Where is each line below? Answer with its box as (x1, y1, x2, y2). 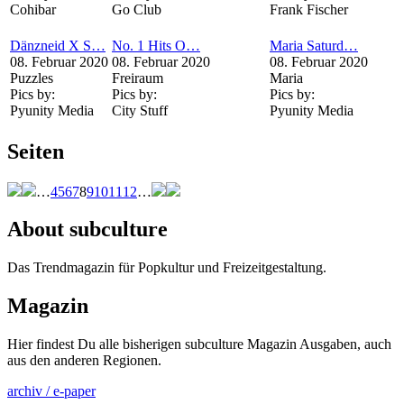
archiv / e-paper (7, 383, 96, 399)
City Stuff (112, 102, 168, 118)
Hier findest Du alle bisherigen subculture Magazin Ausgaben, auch (7, 336, 391, 353)
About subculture (7, 217, 168, 242)
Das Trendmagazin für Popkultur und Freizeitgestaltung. (7, 260, 326, 276)
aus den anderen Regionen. (7, 353, 161, 369)
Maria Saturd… (270, 37, 358, 53)
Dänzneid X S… (10, 37, 106, 53)
